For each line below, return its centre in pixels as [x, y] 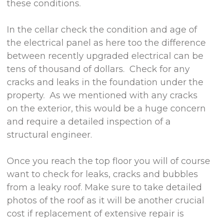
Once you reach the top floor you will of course [109, 161]
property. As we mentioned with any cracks [102, 95]
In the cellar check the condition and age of [102, 29]
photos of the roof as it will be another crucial [106, 200]
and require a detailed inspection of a [89, 121]
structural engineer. [50, 135]
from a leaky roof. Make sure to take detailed [105, 187]
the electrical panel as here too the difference [107, 43]
